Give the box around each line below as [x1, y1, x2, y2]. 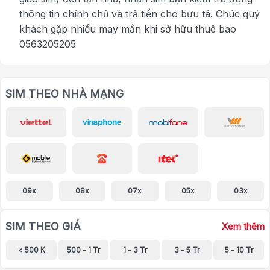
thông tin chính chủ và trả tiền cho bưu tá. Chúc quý [19, 8, 260, 20]
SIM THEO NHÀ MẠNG [5, 87, 124, 101]
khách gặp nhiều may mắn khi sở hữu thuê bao [19, 23, 236, 36]
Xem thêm [222, 221, 265, 233]
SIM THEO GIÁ [5, 220, 81, 233]
